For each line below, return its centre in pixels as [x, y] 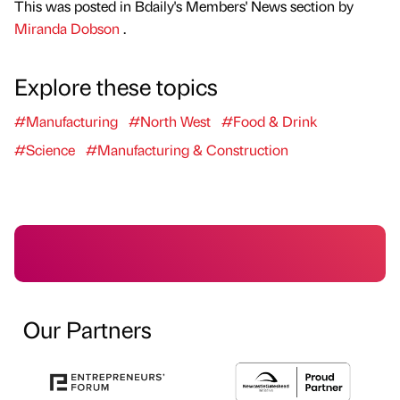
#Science [45, 149]
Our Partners [87, 328]
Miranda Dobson [69, 28]
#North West [170, 121]
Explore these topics [116, 85]
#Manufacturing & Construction [187, 149]
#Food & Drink [269, 121]
